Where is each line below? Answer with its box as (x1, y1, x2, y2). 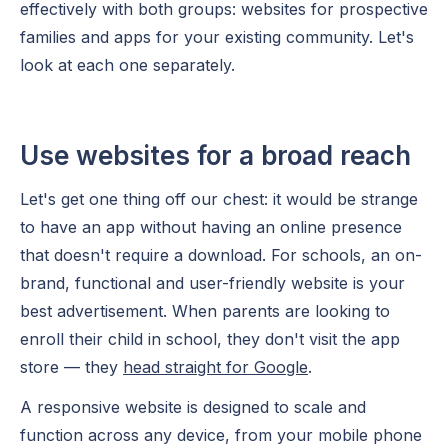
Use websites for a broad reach (20, 140, 411, 171)
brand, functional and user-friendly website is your (20, 273, 405, 293)
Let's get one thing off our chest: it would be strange (20, 189, 418, 209)
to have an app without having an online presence (20, 217, 402, 237)
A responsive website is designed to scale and (20, 397, 366, 417)
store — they (20, 357, 123, 377)
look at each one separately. (20, 55, 235, 75)
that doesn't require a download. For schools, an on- (20, 245, 422, 265)
